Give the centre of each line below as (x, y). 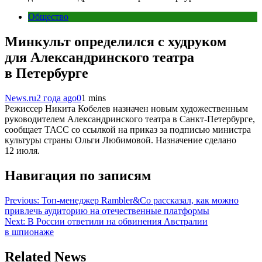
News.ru (20, 98)
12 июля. (22, 151)
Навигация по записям (78, 175)
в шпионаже (29, 232)
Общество (48, 17)
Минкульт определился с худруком (116, 42)
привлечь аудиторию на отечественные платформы (107, 211)
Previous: (22, 200)
